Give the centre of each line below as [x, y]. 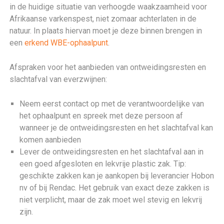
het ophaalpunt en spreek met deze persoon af [101, 116]
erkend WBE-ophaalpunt [66, 43]
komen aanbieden [50, 140]
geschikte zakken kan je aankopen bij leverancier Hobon [117, 176]
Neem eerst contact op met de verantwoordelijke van [112, 104]
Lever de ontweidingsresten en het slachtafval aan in [112, 152]
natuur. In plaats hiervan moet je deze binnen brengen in [106, 31]
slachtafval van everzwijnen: [58, 79]
